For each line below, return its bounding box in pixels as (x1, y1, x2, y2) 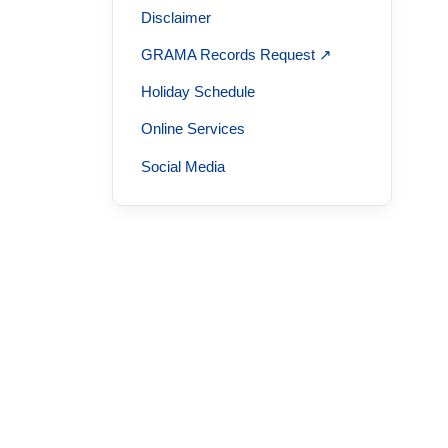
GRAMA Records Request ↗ (141, 46, 332, 64)
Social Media (141, 157, 225, 175)
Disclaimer (141, 8, 211, 26)
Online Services (141, 120, 245, 138)
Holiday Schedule (141, 83, 255, 101)
